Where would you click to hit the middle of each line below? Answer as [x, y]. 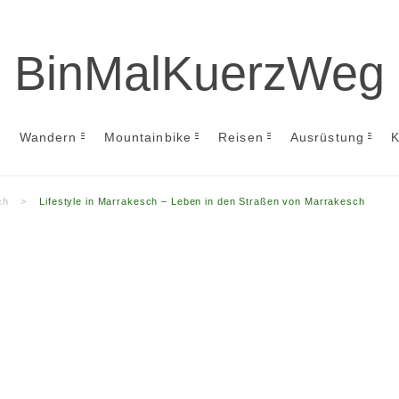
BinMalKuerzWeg [199, 73]
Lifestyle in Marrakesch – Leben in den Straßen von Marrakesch [202, 201]
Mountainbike [148, 137]
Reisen [241, 137]
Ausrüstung [327, 137]
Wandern [48, 137]
